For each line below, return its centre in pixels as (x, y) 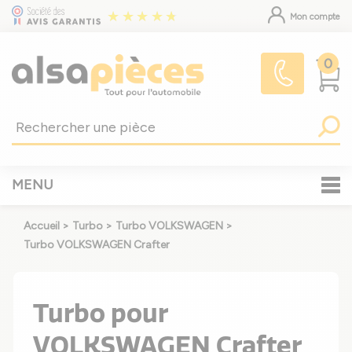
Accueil (42, 226)
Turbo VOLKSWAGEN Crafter (97, 245)
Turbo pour (100, 313)
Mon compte (314, 17)
